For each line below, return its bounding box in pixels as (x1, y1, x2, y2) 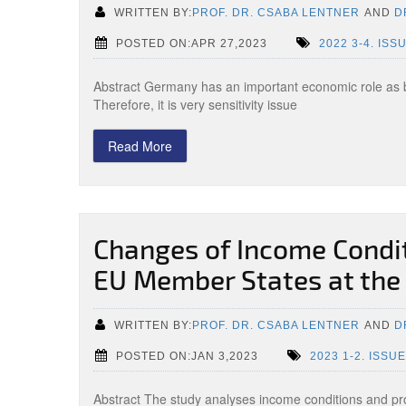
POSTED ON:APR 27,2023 (116, 36, 267, 50)
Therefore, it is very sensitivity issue (93, 95, 297, 113)
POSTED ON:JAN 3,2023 (116, 349, 258, 362)
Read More (108, 137, 172, 155)
